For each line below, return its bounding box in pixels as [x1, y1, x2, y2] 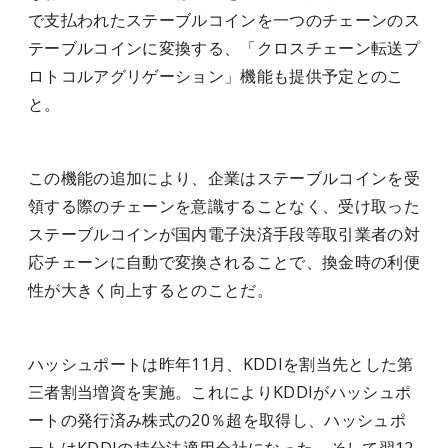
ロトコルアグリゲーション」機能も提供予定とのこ [28, 65, 404, 87]
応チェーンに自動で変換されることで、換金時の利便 [28, 251, 420, 273]
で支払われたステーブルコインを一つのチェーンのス [28, 9, 420, 31]
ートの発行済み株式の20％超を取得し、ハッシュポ [28, 409, 406, 431]
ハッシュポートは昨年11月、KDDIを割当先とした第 [28, 353, 414, 375]
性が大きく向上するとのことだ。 [28, 279, 273, 301]
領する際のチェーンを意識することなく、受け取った [28, 195, 420, 217]
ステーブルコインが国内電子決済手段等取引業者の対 [28, 223, 420, 245]
